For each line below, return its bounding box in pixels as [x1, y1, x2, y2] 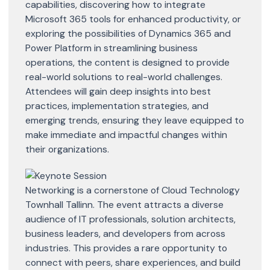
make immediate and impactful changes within [25, 128, 227, 141]
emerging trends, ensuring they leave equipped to [25, 113, 244, 127]
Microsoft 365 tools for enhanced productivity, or [25, 12, 241, 25]
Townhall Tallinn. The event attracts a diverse [25, 198, 224, 211]
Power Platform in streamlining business [25, 41, 198, 54]
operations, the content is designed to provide [25, 55, 230, 69]
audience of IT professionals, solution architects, [25, 212, 236, 225]
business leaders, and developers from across [25, 227, 225, 240]
